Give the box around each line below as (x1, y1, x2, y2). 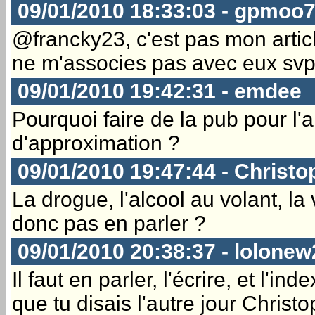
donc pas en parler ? (12, 211, 206, 235)
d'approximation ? (12, 131, 180, 155)
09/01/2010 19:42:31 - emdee (12, 79, 302, 103)
